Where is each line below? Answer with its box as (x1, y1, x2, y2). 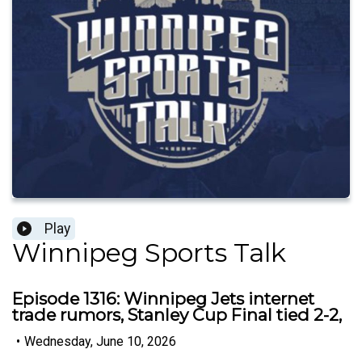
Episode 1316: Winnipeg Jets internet (12, 288, 314, 309)
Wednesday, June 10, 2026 (24, 333, 176, 349)
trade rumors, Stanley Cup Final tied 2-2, (12, 305, 342, 326)
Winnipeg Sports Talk (12, 237, 286, 269)
